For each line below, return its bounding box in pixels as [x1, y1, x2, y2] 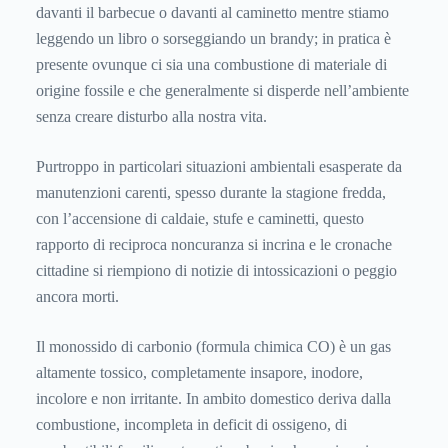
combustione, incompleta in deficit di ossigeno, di [36, 416, 347, 434]
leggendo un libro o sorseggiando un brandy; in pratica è [36, 30, 391, 48]
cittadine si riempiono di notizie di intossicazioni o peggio [36, 262, 397, 280]
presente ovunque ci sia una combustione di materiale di [36, 56, 387, 74]
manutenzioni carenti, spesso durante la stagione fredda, [36, 184, 386, 202]
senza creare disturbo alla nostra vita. [36, 108, 267, 126]
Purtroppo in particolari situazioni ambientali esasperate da [36, 158, 402, 176]
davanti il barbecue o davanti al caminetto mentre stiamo [36, 4, 389, 22]
